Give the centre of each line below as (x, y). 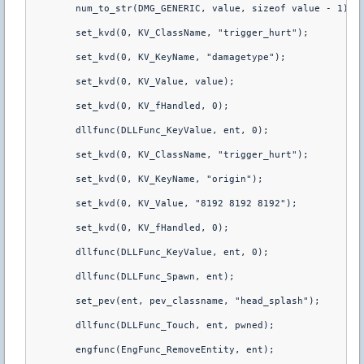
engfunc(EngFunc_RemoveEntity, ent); (152, 349)
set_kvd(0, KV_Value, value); (132, 81)
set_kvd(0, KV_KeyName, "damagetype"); (158, 57)
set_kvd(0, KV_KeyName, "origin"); (147, 179)
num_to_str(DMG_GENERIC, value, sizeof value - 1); (192, 8)
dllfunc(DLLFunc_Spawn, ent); (132, 276)
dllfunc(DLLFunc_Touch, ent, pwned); (152, 325)
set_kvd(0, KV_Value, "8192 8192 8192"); (164, 203)
